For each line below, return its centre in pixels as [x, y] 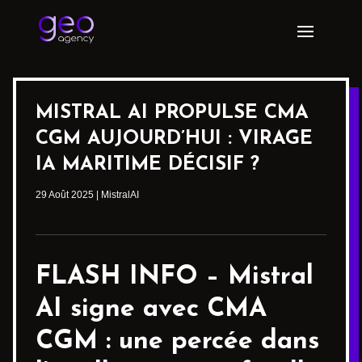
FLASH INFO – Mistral [175, 277]
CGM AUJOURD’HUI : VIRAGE [174, 139]
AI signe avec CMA [151, 309]
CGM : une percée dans [177, 342]
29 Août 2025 [65, 195]
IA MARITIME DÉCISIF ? [147, 165]
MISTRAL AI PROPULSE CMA [172, 113]
